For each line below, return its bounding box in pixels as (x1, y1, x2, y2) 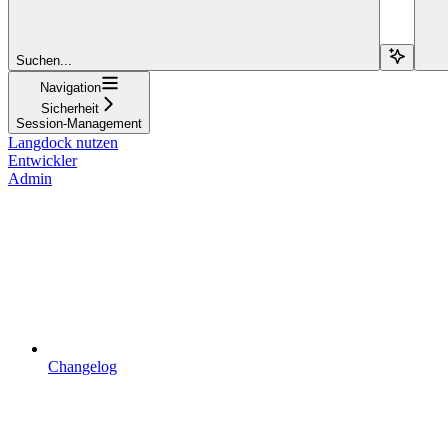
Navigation (39, 79, 101, 95)
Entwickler (8, 151, 77, 169)
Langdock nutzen (8, 133, 118, 151)
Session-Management (16, 115, 142, 131)
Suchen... (16, 52, 72, 68)
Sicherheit (41, 100, 99, 116)
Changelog (48, 357, 117, 375)
